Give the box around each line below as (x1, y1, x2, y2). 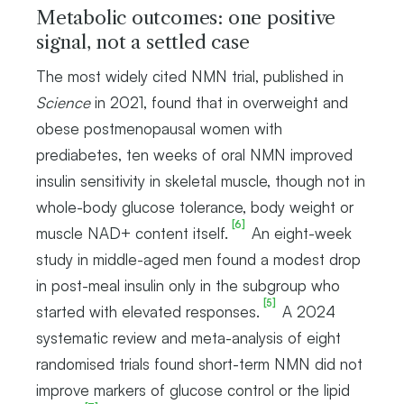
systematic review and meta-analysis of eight (36, 327, 341, 347)
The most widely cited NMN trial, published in (36, 66, 344, 86)
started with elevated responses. (36, 301, 260, 321)
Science (36, 92, 90, 112)
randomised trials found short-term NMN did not (36, 353, 363, 373)
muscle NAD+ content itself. (36, 223, 228, 243)
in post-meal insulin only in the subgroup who (36, 275, 340, 295)
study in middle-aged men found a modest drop (36, 249, 361, 269)
